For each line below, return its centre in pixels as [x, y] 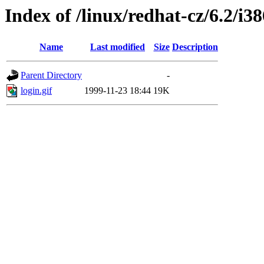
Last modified [118, 47]
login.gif [36, 91]
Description [195, 47]
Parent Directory [51, 75]
